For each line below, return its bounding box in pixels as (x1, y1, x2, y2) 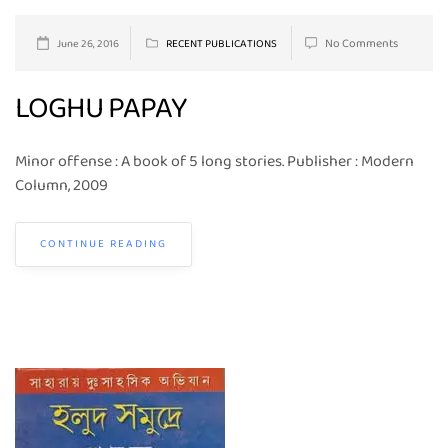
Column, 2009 (15, 172, 114, 199)
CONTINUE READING (40, 235, 167, 253)
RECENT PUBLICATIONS (165, 35, 277, 53)
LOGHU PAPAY (15, 84, 187, 135)
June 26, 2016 (57, 35, 119, 53)
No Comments (325, 34, 398, 54)
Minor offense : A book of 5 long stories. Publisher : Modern (15, 148, 414, 175)
